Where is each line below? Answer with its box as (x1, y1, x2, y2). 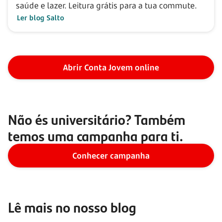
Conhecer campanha (72, 150, 150, 161)
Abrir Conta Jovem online (63, 61, 159, 73)
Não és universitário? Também (8, 109, 185, 129)
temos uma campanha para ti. (8, 125, 183, 146)
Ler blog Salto (17, 12, 64, 22)
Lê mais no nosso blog (8, 196, 136, 217)
